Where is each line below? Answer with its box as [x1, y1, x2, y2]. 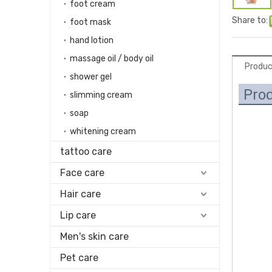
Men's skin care [60, 231, 129, 242]
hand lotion [70, 35, 114, 46]
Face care [60, 167, 104, 178]
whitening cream [70, 126, 136, 137]
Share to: [232, 15, 268, 25]
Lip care [60, 209, 96, 221]
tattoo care [60, 146, 112, 157]
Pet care [60, 252, 98, 263]
